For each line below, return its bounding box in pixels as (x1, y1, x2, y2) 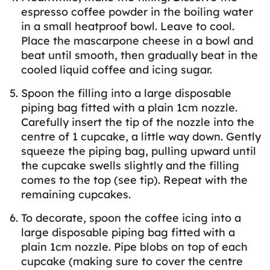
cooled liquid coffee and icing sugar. (21, 63, 212, 77)
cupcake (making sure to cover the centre (21, 254, 243, 269)
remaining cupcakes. (21, 187, 131, 202)
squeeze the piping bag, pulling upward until (21, 144, 256, 159)
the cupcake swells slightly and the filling (21, 159, 239, 173)
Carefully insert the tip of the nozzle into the (21, 115, 254, 130)
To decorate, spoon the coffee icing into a (21, 211, 241, 225)
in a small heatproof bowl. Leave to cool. (21, 19, 234, 34)
